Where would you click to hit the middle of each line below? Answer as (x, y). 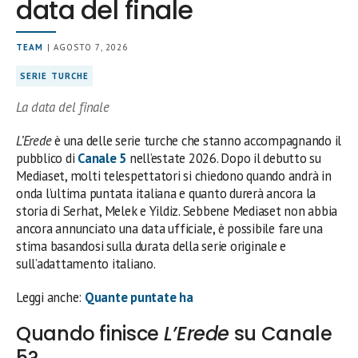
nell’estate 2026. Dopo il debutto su (225, 158)
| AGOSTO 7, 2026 (86, 47)
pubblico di (47, 158)
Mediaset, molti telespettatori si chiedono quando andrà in (174, 175)
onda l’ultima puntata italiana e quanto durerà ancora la (166, 193)
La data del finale (63, 107)
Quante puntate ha (139, 297)
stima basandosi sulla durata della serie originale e (151, 246)
